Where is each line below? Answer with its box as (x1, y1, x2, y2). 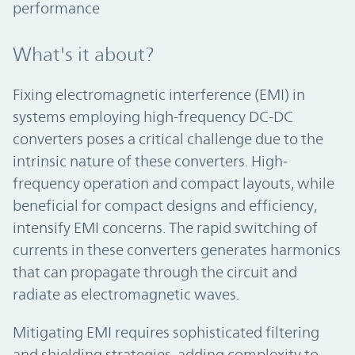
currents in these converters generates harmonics (13, 241, 341, 259)
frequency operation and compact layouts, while (13, 174, 334, 193)
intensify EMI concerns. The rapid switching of (13, 219, 318, 237)
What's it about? (13, 44, 154, 67)
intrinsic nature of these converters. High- (13, 152, 288, 170)
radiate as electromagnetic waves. (13, 285, 239, 303)
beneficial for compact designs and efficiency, (13, 197, 317, 215)
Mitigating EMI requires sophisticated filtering (13, 323, 319, 342)
